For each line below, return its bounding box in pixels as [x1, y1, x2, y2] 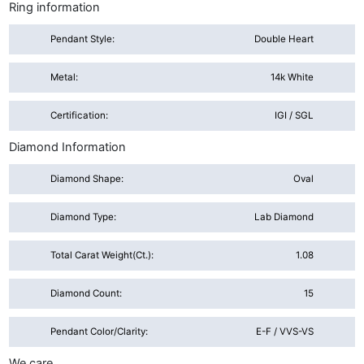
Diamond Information [9, 140, 127, 155]
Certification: [50, 110, 109, 122]
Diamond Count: [50, 288, 123, 300]
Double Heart [253, 33, 314, 45]
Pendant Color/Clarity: [50, 326, 149, 338]
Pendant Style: [50, 33, 115, 45]
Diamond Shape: [50, 173, 124, 185]
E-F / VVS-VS [255, 326, 314, 338]
